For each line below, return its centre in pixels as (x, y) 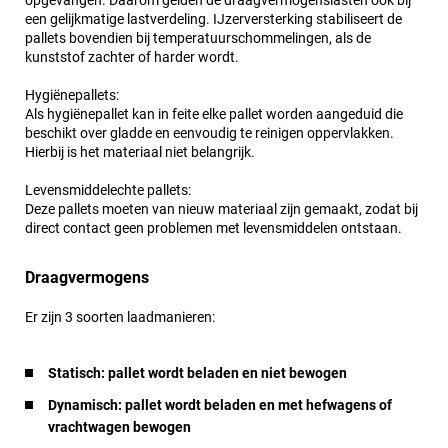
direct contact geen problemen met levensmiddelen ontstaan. (213, 228)
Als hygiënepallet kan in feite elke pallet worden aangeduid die (214, 114)
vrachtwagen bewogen (119, 427)
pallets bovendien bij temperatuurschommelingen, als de (198, 38)
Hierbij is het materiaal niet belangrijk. (140, 152)
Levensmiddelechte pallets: (108, 190)
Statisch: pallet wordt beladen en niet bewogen (197, 373)
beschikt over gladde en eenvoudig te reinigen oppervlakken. (209, 133)
